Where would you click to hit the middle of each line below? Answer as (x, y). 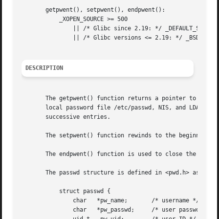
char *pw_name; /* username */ (35, 201)
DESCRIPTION (44, 68)
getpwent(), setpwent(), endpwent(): (94, 10)
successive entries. (66, 117)
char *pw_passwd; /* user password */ (35, 210)
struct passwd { (35, 191)
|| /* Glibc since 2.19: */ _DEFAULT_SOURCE (35, 29)
